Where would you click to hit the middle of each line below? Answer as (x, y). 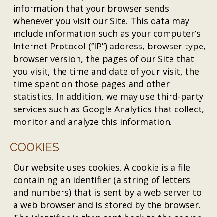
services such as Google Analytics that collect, (109, 109)
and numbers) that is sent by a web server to (108, 192)
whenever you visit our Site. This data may (101, 21)
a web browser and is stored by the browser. (107, 205)
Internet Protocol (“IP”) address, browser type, (110, 46)
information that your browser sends (91, 8)
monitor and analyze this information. (93, 122)
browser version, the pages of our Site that (104, 59)
